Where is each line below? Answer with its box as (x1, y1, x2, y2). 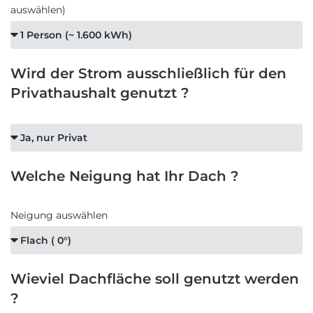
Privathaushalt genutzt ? (10, 85, 189, 102)
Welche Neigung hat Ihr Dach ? (10, 168, 239, 185)
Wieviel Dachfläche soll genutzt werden (10, 270, 299, 288)
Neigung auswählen (10, 209, 108, 222)
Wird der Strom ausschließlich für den (10, 65, 286, 82)
